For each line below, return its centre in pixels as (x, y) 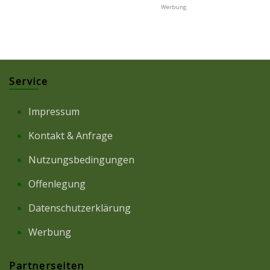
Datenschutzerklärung (80, 208)
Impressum (54, 112)
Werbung (50, 232)
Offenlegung (57, 184)
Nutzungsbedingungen (81, 160)
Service (29, 82)
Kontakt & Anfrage (71, 136)
